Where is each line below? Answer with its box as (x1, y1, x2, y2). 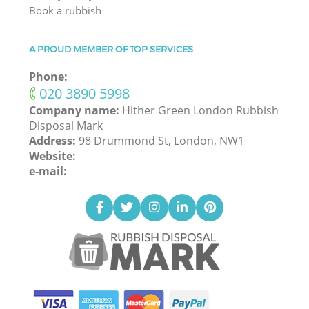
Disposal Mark (29, 118, 103, 134)
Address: (29, 133, 79, 149)
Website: (29, 148, 77, 164)
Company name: (29, 103, 123, 119)
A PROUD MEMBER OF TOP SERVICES (29, 43, 194, 54)
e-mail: (29, 163, 68, 179)
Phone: (29, 69, 68, 85)
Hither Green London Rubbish (122, 103, 279, 119)
